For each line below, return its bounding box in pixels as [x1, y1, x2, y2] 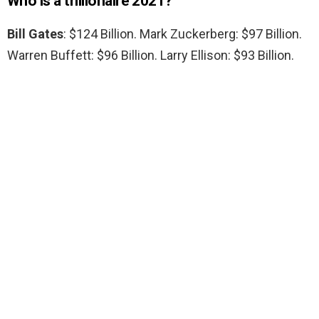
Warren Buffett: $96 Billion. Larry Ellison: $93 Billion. [7, 48, 294, 63]
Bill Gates [7, 26, 63, 42]
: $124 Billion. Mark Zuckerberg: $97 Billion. [63, 26, 302, 42]
